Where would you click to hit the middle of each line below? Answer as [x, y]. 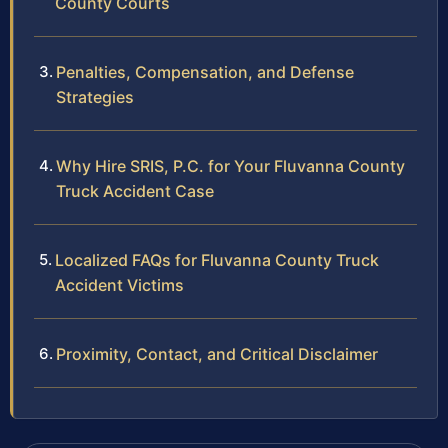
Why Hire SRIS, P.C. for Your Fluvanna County [230, 165]
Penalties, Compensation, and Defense [205, 71]
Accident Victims [119, 284]
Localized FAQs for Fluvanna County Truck [217, 259]
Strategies [95, 96]
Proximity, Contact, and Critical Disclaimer [217, 353]
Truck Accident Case [135, 190]
